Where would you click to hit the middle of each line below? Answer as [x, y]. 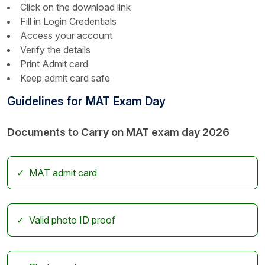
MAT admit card [63, 173]
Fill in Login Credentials [68, 22]
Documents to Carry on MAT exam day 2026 [118, 132]
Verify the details [55, 50]
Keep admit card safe [65, 78]
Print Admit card [54, 64]
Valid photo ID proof [72, 220]
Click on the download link [75, 7]
